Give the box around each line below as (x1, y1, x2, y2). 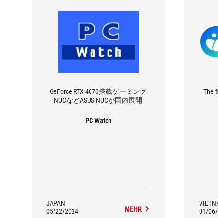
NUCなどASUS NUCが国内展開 (54, 96, 143, 104)
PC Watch (85, 116, 111, 125)
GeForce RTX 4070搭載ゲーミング (50, 87, 147, 95)
